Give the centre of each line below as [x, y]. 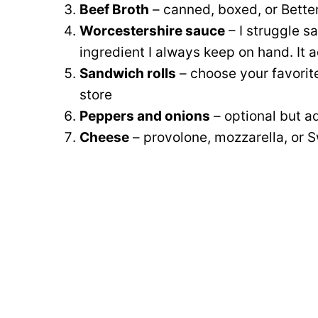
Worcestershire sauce [152, 31]
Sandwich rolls [128, 73]
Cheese [104, 137]
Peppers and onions [145, 116]
